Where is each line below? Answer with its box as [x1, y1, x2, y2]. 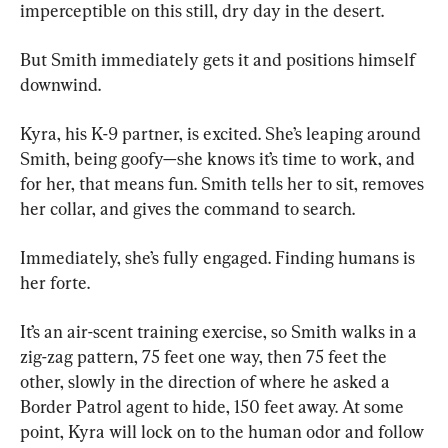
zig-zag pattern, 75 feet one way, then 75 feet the [20, 345, 391, 367]
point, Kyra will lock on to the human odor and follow [20, 420, 428, 442]
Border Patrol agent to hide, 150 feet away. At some [20, 395, 408, 417]
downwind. [20, 73, 101, 95]
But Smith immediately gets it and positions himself [20, 48, 419, 70]
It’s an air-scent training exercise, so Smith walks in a [20, 320, 421, 342]
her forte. [20, 271, 90, 293]
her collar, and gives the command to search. [20, 197, 355, 219]
